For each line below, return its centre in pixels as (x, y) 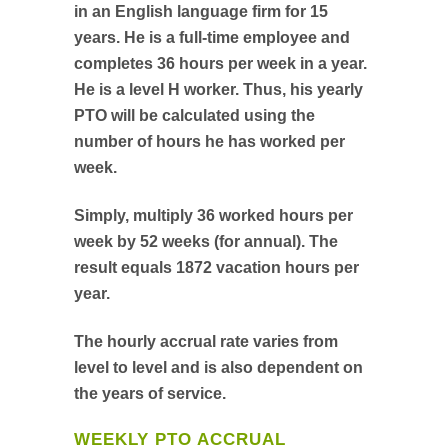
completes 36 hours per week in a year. (220, 63)
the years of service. (150, 393)
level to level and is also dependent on (218, 367)
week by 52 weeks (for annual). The (206, 241)
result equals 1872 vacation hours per (216, 267)
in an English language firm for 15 (201, 11)
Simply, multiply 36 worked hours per (213, 215)
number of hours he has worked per (209, 141)
